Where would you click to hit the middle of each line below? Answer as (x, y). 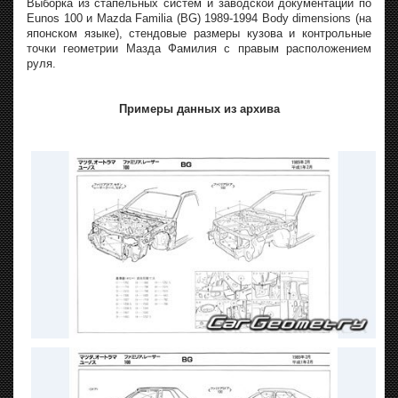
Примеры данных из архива (199, 108)
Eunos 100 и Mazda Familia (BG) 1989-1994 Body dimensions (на (199, 18)
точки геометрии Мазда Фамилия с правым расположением (199, 48)
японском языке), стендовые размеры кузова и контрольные (199, 33)
